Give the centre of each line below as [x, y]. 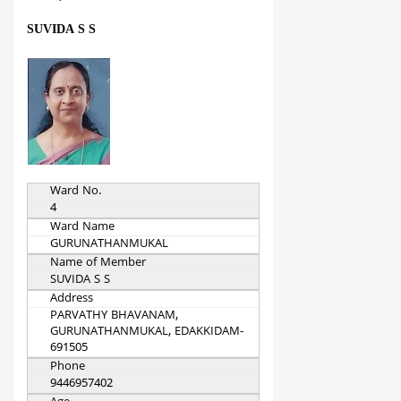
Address [72, 299]
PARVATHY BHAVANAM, [114, 316]
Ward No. [76, 192]
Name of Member [98, 264]
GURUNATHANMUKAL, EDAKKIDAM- [147, 333]
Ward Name [82, 228]
